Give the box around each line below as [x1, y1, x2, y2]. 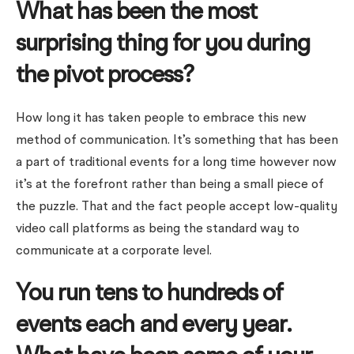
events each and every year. [16, 314, 292, 337]
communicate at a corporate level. [16, 245, 212, 258]
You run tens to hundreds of [16, 282, 283, 306]
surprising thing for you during [16, 32, 310, 56]
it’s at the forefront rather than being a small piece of [16, 179, 324, 191]
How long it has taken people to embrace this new [16, 112, 307, 125]
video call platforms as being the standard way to [16, 223, 299, 235]
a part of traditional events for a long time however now [16, 156, 337, 169]
